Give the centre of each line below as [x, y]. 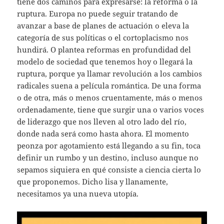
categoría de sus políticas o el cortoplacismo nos [103, 37]
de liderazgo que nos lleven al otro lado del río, [102, 121]
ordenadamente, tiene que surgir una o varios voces [111, 109]
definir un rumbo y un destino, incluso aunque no [108, 157]
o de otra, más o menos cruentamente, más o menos [110, 97]
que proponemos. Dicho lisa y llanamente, [93, 181]
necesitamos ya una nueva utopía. [78, 193]
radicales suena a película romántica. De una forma [109, 85]
